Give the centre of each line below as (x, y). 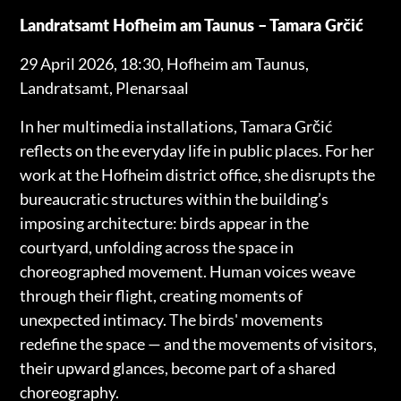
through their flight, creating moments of (162, 295)
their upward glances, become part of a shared (178, 367)
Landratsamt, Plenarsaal (105, 87)
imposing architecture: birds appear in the (165, 222)
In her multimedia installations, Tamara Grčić (176, 126)
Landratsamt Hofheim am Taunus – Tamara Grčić (192, 25)
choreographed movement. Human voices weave (188, 271)
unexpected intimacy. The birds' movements (172, 319)
